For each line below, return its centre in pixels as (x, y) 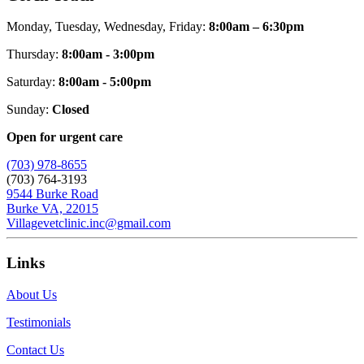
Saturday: (32, 82)
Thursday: (34, 54)
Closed (71, 110)
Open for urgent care (65, 137)
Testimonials (39, 322)
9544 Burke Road (52, 194)
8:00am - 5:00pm (105, 82)
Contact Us (35, 349)
